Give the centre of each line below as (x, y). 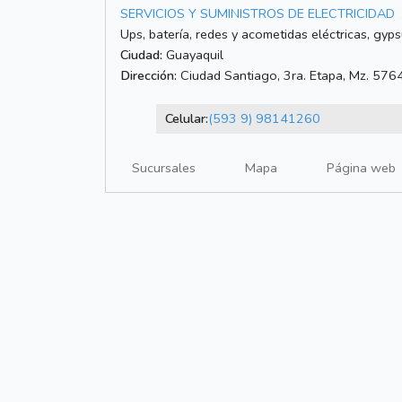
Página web (361, 168)
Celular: (186, 119)
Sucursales (164, 168)
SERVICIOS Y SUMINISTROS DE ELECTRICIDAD (258, 14)
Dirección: (149, 76)
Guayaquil (193, 55)
